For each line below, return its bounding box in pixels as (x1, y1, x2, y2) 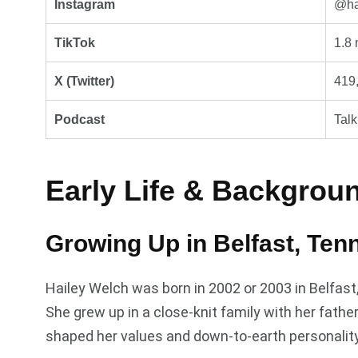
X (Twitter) (54, 74, 114, 88)
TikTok (54, 35, 95, 50)
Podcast (54, 112, 105, 126)
